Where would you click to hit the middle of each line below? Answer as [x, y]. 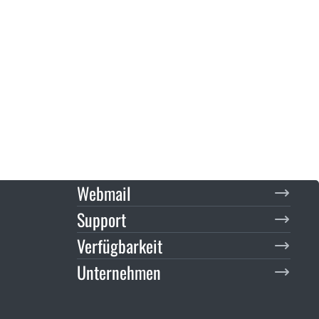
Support [101, 219]
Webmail [104, 193]
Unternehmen [119, 272]
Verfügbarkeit [120, 245]
